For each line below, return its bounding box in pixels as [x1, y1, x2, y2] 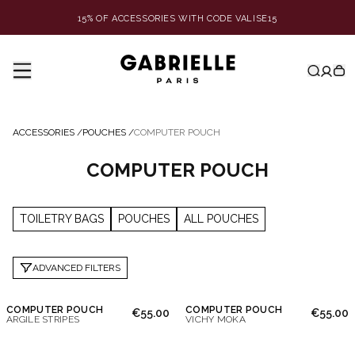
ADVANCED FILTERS [32, 262, 120, 273]
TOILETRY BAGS [20, 212, 104, 225]
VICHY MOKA [185, 314, 246, 325]
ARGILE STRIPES [6, 314, 80, 325]
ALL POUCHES [184, 212, 258, 225]
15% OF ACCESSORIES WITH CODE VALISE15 [77, 13, 278, 24]
